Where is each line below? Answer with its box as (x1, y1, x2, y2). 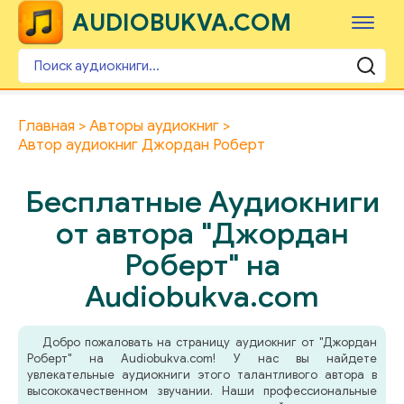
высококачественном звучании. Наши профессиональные (27, 383, 377, 399)
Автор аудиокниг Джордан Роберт (18, 135, 265, 154)
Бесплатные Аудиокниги (24, 183, 380, 220)
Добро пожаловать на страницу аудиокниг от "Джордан (41, 335, 377, 350)
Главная (18, 116, 75, 135)
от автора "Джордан (55, 215, 349, 252)
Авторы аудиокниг (89, 116, 219, 135)
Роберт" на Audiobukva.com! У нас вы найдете (27, 351, 377, 366)
